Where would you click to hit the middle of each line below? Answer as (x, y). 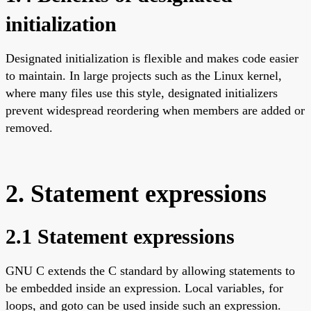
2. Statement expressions (136, 193)
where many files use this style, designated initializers (142, 93)
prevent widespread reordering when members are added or (155, 110)
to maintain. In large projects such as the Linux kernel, (144, 75)
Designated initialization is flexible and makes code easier (152, 58)
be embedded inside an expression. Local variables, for (144, 288)
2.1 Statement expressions (120, 236)
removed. (29, 127)
